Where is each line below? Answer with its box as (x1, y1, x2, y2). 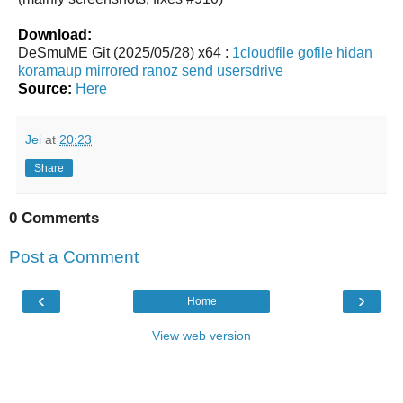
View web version (152, 327, 251, 343)
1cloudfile (232, 44, 294, 60)
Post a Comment (9, 247, 139, 267)
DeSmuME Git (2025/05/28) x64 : (18, 44, 232, 60)
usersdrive (217, 62, 283, 78)
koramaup (18, 62, 82, 78)
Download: (18, 26, 92, 42)
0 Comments (9, 209, 99, 227)
